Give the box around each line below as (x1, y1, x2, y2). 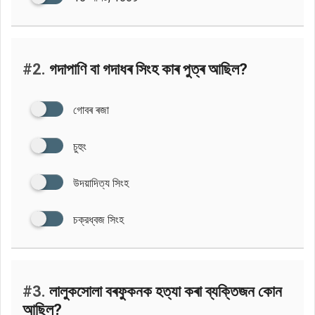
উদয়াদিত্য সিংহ (73, 176, 129, 190)
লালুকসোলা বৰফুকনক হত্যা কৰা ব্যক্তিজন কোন (46, 282, 282, 300)
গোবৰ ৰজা (73, 103, 109, 117)
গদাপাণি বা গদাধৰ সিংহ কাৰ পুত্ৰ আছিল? (46, 60, 247, 78)
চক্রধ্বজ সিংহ (73, 212, 124, 226)
